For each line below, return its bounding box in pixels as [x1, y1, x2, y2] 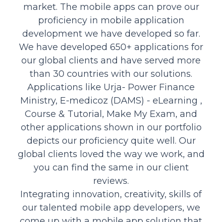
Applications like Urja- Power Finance [27, 82, 195, 93]
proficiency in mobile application [38, 15, 184, 26]
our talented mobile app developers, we [22, 202, 200, 213]
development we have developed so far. [22, 28, 200, 39]
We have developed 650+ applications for [19, 42, 203, 53]
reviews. [93, 175, 129, 186]
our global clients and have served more [21, 55, 201, 66]
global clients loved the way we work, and [17, 149, 205, 160]
